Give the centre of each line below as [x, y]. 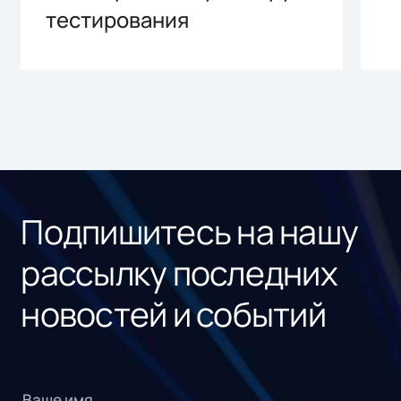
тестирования [118, 20]
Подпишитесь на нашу [190, 232]
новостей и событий [173, 314]
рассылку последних [179, 273]
